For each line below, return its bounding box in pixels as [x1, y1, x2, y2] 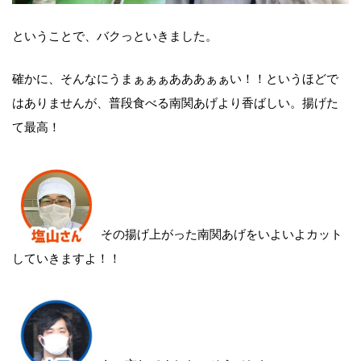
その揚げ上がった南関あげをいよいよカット [101, 223, 342, 242]
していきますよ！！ [12, 247, 121, 266]
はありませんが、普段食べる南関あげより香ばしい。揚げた [12, 92, 338, 110]
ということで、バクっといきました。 [12, 25, 218, 44]
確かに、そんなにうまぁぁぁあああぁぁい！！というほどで [12, 68, 338, 86]
